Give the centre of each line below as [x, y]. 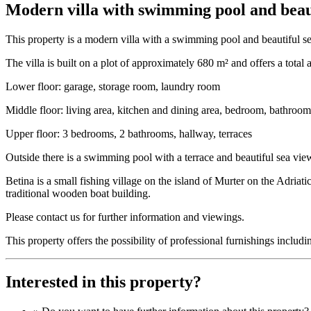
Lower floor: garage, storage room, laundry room [113, 86]
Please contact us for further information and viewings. [125, 217]
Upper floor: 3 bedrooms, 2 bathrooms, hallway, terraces [129, 133]
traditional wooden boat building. [78, 193]
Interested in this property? [103, 282]
